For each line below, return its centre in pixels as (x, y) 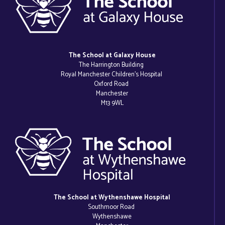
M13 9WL (112, 103)
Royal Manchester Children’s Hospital (112, 75)
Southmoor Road (112, 207)
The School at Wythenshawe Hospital (112, 198)
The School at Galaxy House (112, 56)
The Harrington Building (112, 65)
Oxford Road (112, 84)
